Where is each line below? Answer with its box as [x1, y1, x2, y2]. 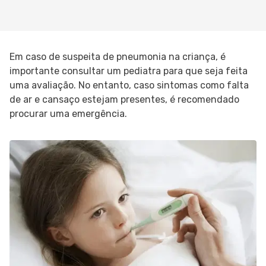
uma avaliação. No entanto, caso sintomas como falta [9, 80, 249, 91]
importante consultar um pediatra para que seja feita [9, 65, 248, 77]
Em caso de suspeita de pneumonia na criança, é [9, 51, 226, 62]
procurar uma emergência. [9, 108, 127, 119]
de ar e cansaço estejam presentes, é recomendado [9, 94, 239, 105]
